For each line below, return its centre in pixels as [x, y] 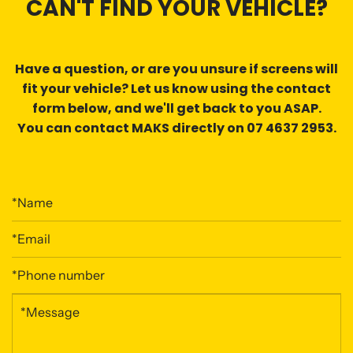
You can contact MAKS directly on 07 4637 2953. [176, 128]
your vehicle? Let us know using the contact [186, 88]
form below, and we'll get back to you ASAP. [176, 108]
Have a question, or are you [108, 69]
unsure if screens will [269, 69]
